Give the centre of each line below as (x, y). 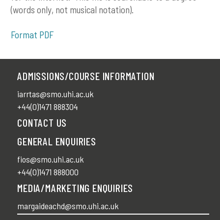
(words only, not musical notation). (72, 9)
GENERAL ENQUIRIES (57, 141)
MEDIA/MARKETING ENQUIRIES (75, 188)
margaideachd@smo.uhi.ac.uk (68, 206)
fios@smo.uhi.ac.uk (51, 159)
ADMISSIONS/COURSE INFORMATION (86, 76)
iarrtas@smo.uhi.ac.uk (56, 94)
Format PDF (32, 34)
